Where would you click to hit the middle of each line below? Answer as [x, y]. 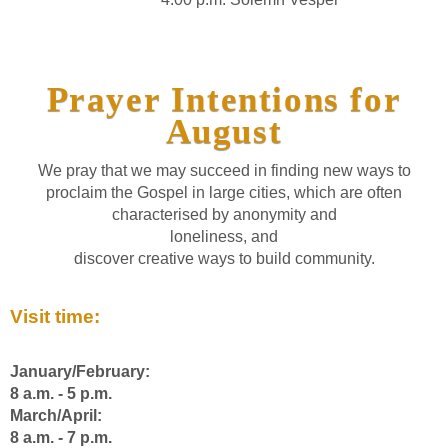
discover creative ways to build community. [224, 259]
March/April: [56, 416]
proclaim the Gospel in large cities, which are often [224, 193]
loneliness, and [224, 237]
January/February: [80, 372]
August [224, 132]
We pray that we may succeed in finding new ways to [224, 171]
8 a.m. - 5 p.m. [61, 394]
